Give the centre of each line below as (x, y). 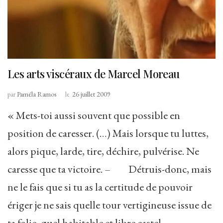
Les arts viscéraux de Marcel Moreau (94, 74)
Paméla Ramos (37, 94)
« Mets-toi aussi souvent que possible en (94, 115)
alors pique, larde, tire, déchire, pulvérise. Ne (103, 151)
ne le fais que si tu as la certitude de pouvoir (100, 187)
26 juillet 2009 (91, 94)
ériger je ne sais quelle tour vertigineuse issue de (110, 205)
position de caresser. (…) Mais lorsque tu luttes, (108, 133)
